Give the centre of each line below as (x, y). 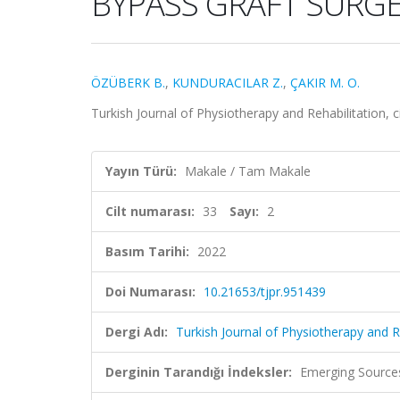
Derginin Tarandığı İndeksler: (199, 372)
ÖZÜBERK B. (128, 83)
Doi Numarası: (150, 292)
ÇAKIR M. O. (325, 83)
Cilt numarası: (150, 211)
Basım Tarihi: (147, 251)
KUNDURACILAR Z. (228, 83)
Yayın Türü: (141, 171)
